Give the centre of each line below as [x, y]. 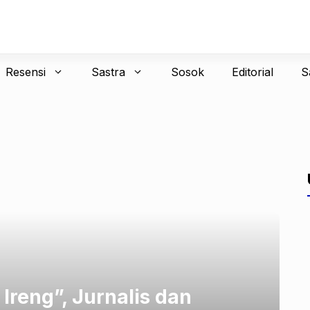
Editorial [252, 72]
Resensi [25, 72]
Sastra [108, 72]
